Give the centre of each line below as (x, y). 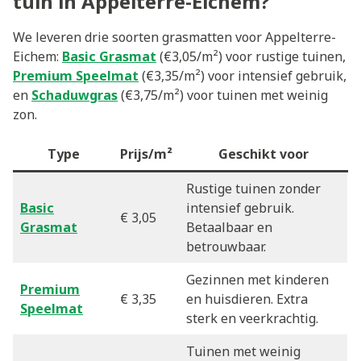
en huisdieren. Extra (247, 299)
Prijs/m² (146, 154)
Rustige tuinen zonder (253, 189)
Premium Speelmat (76, 76)
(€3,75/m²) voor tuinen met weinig (223, 95)
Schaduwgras (75, 95)
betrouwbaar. (226, 247)
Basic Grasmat (109, 56)
